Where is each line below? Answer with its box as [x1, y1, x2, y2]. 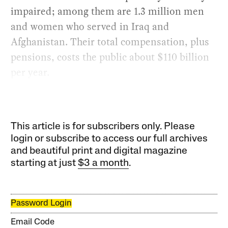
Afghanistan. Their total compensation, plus [11, 35, 210, 49]
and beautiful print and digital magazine [11, 146, 188, 156]
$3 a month [78, 158, 129, 168]
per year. [11, 65, 50, 79]
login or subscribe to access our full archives [11, 134, 208, 144]
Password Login [11, 199, 72, 208]
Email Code [11, 218, 55, 226]
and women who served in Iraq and [11, 19, 170, 34]
